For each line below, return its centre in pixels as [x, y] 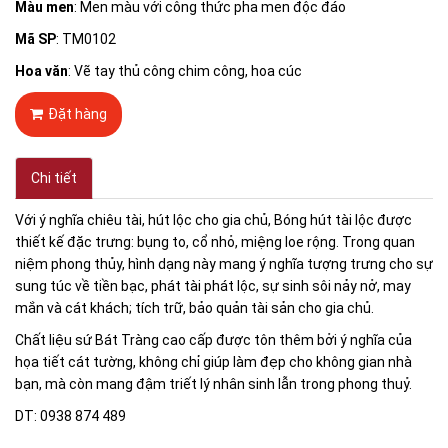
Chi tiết [54, 178]
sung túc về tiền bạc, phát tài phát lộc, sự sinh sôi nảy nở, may [213, 286]
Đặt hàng [77, 114]
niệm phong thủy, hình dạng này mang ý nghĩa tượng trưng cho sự [224, 264]
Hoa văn [41, 71]
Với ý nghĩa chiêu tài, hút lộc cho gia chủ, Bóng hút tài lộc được [213, 220]
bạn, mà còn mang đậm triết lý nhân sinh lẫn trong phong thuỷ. [213, 384]
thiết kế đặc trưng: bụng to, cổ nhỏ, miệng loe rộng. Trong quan [215, 242]
